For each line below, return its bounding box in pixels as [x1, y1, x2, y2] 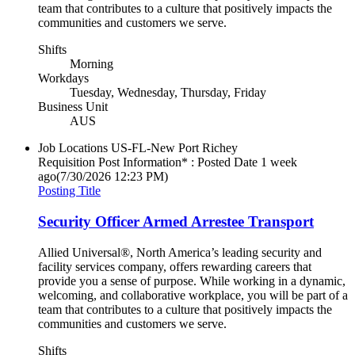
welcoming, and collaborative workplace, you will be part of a [38, 288, 348, 302]
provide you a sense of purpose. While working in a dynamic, [38, 273, 345, 288]
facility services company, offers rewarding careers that [38, 259, 311, 273]
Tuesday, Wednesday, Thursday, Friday [70, 86, 266, 100]
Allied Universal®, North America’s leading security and [38, 245, 322, 259]
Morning [70, 57, 113, 71]
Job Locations [38, 141, 108, 155]
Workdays [38, 71, 89, 86]
